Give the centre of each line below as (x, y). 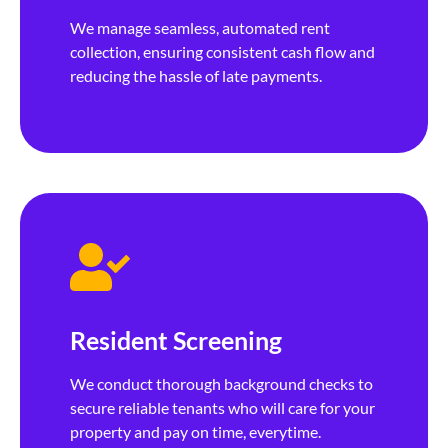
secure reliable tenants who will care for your (222, 407)
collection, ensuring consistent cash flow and (222, 52)
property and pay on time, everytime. (195, 431)
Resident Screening (176, 339)
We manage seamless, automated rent (200, 28)
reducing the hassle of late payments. (196, 76)
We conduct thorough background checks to (221, 383)
